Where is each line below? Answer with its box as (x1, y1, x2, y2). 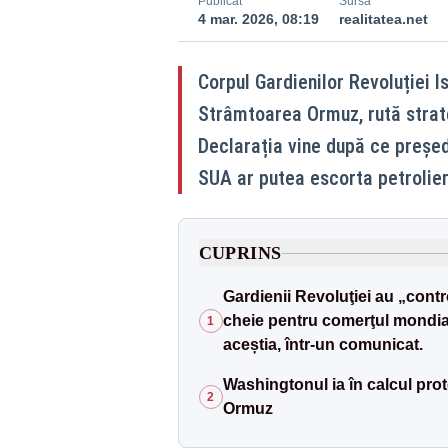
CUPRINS (198, 243, 282, 263)
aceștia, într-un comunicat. (222, 336, 423, 353)
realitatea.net (338, 11, 428, 27)
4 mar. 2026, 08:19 (197, 11, 319, 27)
